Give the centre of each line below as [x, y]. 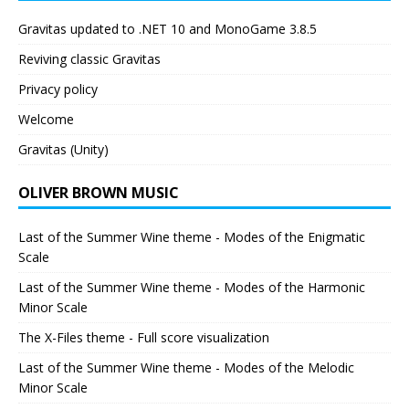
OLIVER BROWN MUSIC [99, 192]
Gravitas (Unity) [63, 149]
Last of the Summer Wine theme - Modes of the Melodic [186, 367]
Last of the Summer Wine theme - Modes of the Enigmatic [192, 236]
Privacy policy [58, 89]
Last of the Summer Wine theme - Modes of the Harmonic [192, 287]
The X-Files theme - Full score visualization [144, 337]
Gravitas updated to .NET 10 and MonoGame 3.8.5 [168, 28]
